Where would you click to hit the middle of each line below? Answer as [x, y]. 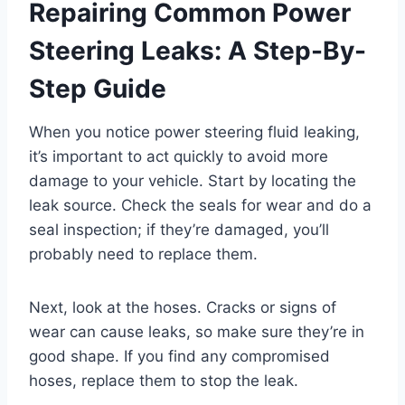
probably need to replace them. [143, 254]
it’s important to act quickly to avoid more [179, 157]
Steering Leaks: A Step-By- [198, 51]
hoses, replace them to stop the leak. [164, 381]
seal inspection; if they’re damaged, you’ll [179, 230]
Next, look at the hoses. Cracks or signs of [183, 308]
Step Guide [98, 89]
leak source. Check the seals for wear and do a [200, 206]
